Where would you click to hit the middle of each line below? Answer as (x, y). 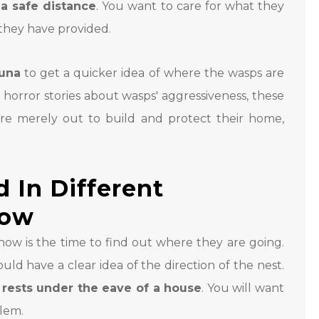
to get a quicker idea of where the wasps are (152, 73)
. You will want (243, 288)
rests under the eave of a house (102, 288)
